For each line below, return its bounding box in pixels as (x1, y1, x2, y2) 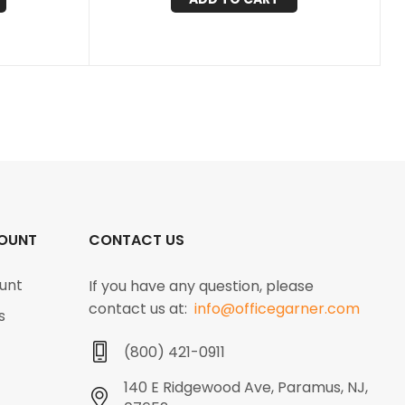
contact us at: (89, 298, 195, 319)
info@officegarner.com (194, 298, 361, 319)
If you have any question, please (89, 276, 315, 297)
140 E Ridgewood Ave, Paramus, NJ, (124, 376, 369, 398)
